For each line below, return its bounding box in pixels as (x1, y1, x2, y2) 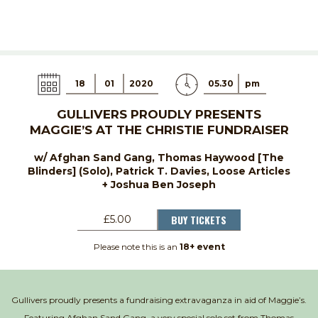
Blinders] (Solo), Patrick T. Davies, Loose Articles (28, 164, 290, 177)
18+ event (179, 241, 225, 252)
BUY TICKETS (171, 212, 226, 227)
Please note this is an (93, 241, 180, 252)
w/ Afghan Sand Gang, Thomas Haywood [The (34, 150, 284, 164)
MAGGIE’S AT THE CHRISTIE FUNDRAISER (29, 122, 289, 137)
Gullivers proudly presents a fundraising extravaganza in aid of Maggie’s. (11, 294, 307, 305)
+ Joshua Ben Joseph (102, 177, 216, 191)
